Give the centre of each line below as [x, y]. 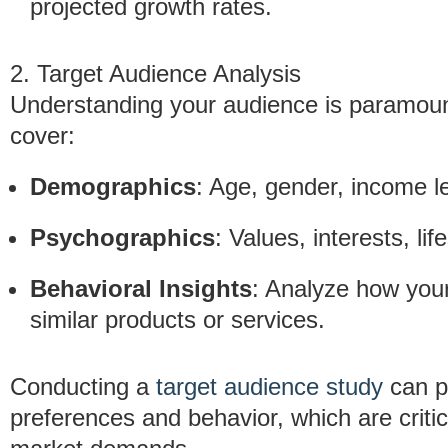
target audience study [269, 386]
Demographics [113, 186]
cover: [42, 135]
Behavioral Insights [141, 288]
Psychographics [122, 237]
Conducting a [83, 386]
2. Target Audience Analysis [155, 73]
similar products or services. [177, 319]
